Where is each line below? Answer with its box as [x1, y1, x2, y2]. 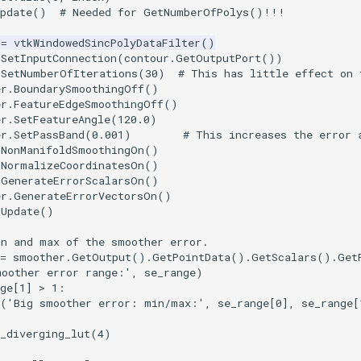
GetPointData [152, 250, 230, 265]
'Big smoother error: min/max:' [7, 296, 205, 311]
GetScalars [251, 250, 317, 265]
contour [124, 51, 169, 66]
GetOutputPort [176, 51, 261, 66]
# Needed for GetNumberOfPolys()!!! [60, 5, 285, 20]
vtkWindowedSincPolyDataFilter [14, 35, 201, 51]
